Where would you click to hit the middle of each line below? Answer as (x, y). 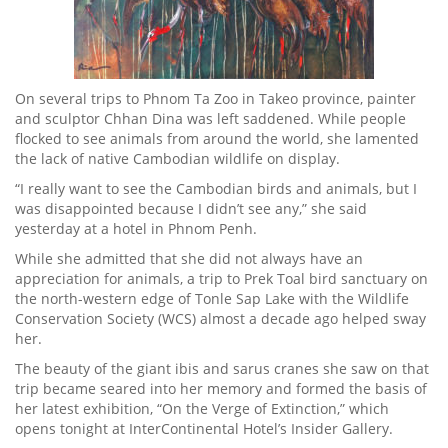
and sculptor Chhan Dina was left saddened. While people (210, 118)
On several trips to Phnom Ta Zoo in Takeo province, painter (215, 98)
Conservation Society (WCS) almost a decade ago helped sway (220, 318)
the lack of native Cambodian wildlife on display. (181, 158)
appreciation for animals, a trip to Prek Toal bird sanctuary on (221, 278)
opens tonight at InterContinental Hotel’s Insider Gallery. (204, 428)
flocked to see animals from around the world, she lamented (217, 138)
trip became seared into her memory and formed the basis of (221, 388)
